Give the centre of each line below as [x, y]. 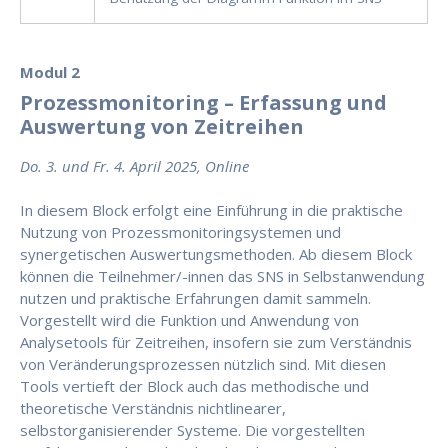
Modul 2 [50, 72]
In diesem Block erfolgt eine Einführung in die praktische [211, 210]
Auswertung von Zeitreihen [162, 127]
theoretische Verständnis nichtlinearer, [153, 408]
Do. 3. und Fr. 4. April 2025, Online [134, 166]
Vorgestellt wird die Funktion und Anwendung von [189, 320]
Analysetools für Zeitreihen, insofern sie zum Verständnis [216, 342]
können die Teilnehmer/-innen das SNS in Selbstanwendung [222, 276]
